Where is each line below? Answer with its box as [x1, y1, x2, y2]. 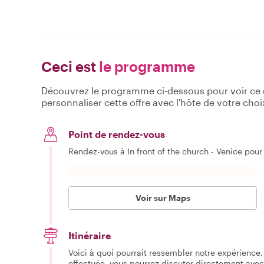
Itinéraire [68, 230, 111, 242]
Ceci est [41, 58, 96, 75]
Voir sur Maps [135, 193, 190, 203]
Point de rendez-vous [68, 128, 165, 140]
